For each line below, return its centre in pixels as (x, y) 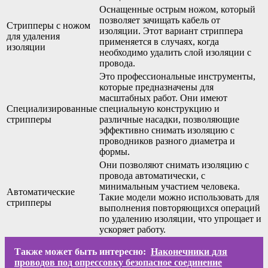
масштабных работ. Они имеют (163, 98)
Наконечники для (189, 251)
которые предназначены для (156, 87)
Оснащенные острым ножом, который (177, 9)
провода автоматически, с (152, 175)
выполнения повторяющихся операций (180, 208)
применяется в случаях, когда (159, 41)
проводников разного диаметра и (167, 141)
